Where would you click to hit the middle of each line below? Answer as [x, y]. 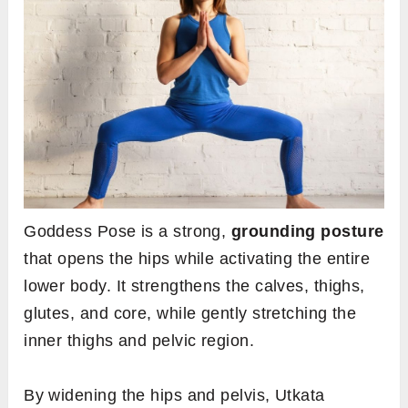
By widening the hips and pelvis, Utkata [174, 395]
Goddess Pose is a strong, [127, 231]
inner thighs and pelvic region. [139, 340]
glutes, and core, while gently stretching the [190, 313]
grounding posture [307, 231]
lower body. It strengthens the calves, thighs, [194, 286]
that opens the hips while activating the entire [197, 258]
